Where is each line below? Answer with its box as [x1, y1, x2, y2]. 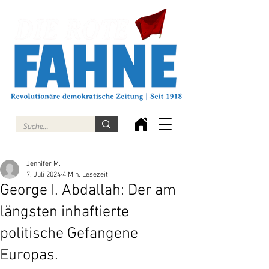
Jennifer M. [26, 160, 61, 168]
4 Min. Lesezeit [62, 171, 108, 179]
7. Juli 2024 [26, 171, 61, 179]
